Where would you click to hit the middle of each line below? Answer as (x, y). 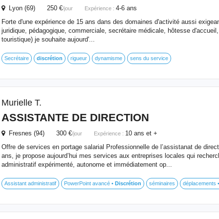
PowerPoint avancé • (89, 183)
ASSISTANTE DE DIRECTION (75, 118)
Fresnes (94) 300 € (38, 133)
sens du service (149, 58)
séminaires (162, 183)
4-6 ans (126, 8)
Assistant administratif (30, 183)
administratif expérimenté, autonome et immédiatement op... (87, 164)
